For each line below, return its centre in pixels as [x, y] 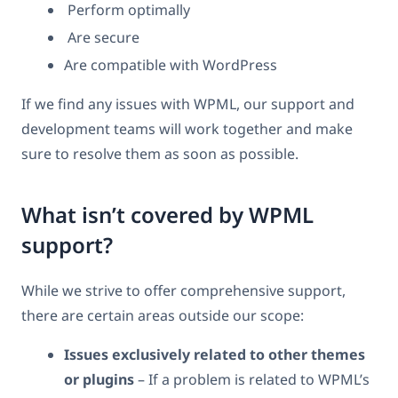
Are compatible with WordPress [171, 64]
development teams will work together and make [187, 128]
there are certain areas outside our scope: [163, 316]
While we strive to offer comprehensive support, [183, 291]
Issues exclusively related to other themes [215, 355]
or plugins [99, 380]
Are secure [102, 37]
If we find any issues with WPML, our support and [188, 103]
